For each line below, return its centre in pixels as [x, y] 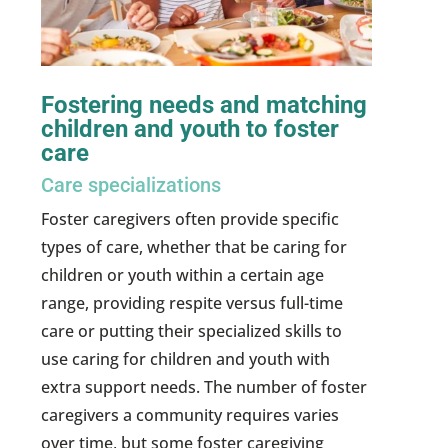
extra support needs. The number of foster [204, 387]
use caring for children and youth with [186, 359]
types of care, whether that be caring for [194, 247]
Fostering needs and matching [204, 105]
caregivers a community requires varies [190, 415]
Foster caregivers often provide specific [190, 219]
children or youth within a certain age [183, 275]
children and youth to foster [190, 129]
